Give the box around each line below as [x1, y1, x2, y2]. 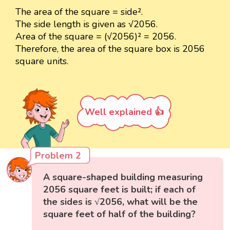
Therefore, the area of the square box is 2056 [15, 43, 205, 55]
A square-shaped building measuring [43, 171, 203, 184]
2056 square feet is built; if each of [43, 183, 196, 196]
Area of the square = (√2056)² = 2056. [15, 30, 176, 43]
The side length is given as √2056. [15, 18, 158, 31]
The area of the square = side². [15, 6, 143, 18]
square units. [15, 55, 68, 68]
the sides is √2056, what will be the [43, 196, 198, 208]
